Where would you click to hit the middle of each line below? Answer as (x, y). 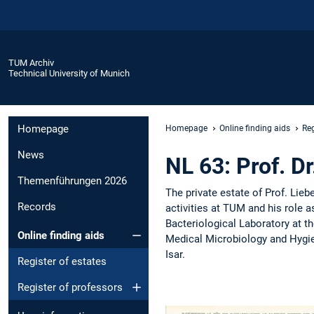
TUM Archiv (31, 62)
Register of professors (70, 287)
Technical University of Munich (69, 73)
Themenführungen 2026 (72, 181)
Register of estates (62, 261)
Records (37, 207)
